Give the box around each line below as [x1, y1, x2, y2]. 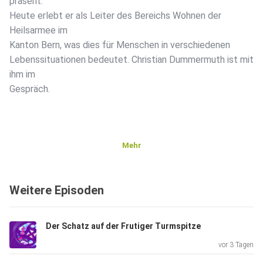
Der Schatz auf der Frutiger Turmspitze [46, 221, 201, 231]
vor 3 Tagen [218, 241, 254, 249]
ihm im [9, 69, 35, 80]
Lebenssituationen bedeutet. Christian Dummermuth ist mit [9, 54, 254, 66]
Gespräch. [9, 83, 52, 95]
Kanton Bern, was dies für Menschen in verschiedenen [9, 39, 230, 51]
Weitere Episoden [9, 183, 104, 198]
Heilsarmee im [9, 25, 68, 36]
